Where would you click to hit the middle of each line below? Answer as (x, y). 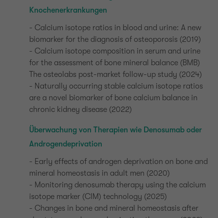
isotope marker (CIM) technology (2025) (98, 197)
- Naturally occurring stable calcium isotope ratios (116, 86)
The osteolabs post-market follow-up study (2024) (116, 74)
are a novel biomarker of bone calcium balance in (113, 98)
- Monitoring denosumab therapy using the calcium (118, 185)
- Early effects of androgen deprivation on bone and (118, 162)
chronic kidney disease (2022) (81, 109)
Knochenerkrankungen (68, 10)
